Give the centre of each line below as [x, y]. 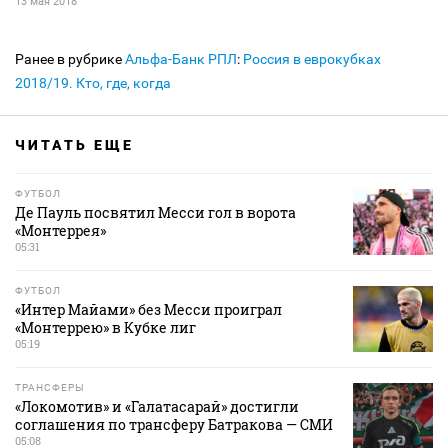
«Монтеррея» [60, 231]
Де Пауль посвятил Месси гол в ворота [155, 213]
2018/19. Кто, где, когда [93, 83]
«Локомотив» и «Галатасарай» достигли [157, 407]
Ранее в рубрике [70, 59]
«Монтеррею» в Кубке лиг [105, 328]
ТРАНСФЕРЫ [50, 388]
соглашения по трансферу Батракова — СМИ [174, 425]
